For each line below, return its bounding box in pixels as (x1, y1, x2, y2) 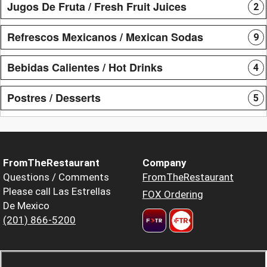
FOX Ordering (142, 188, 203, 200)
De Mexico (3, 199, 49, 212)
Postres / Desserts (7, 89, 101, 105)
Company (142, 156, 187, 169)
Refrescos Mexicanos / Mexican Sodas (7, 29, 203, 45)
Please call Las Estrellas (3, 185, 111, 197)
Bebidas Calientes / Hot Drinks (7, 59, 163, 75)
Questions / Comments (3, 170, 109, 183)
